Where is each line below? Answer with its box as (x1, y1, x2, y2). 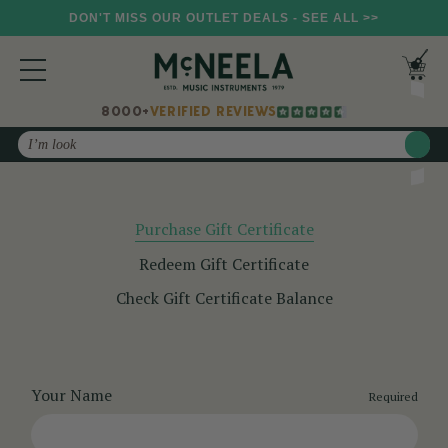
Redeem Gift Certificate (139, 253, 309, 276)
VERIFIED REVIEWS (149, 103, 278, 121)
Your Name (30, 384, 112, 407)
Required (368, 389, 418, 405)
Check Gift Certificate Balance (115, 287, 333, 310)
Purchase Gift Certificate (134, 218, 314, 241)
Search (18, 133, 64, 151)
